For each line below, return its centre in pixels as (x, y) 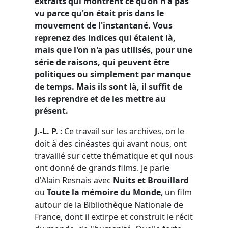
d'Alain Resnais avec (74, 180)
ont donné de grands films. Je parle (102, 168)
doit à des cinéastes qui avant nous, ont (111, 143)
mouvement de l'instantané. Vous (104, 25)
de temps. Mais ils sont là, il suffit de (108, 86)
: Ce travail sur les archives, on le (121, 131)
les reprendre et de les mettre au (100, 98)
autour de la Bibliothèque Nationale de (109, 204)
